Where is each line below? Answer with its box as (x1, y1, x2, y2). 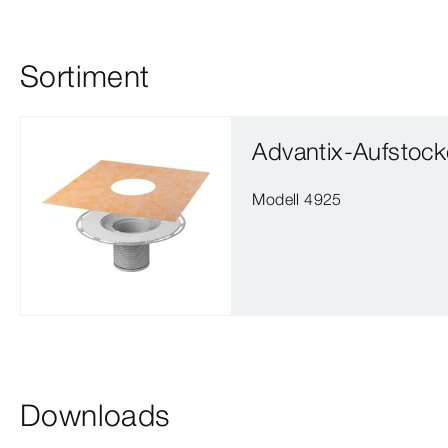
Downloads (20, 397, 170, 434)
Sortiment (20, 58, 150, 95)
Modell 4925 (252, 189, 342, 209)
